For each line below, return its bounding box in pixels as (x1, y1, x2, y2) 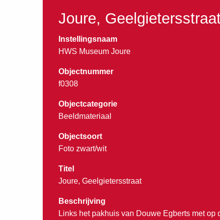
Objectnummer (58, 67, 113, 76)
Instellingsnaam (58, 34, 117, 43)
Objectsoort (58, 132, 102, 140)
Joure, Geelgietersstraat (58, 176, 141, 185)
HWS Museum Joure (58, 47, 131, 55)
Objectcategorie (58, 99, 117, 108)
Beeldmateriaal (58, 111, 111, 120)
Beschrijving (58, 196, 106, 205)
